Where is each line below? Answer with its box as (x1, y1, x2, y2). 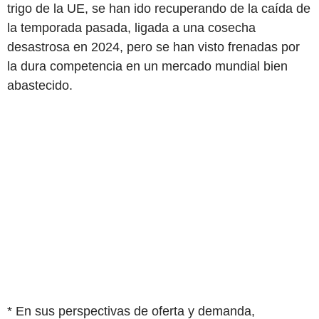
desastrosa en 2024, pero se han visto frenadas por (7, 39, 300, 54)
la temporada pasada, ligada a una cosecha (7, 20, 256, 35)
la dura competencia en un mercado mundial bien (7, 58, 288, 73)
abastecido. (7, 78, 73, 93)
